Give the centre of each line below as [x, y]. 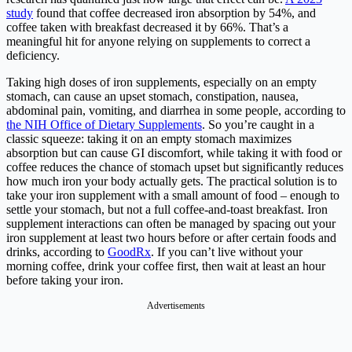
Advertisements [176, 306]
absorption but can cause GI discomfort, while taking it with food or [174, 153]
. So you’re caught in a [258, 125]
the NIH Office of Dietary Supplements [104, 125]
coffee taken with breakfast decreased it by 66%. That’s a [147, 27]
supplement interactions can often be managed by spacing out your [171, 224]
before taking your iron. [65, 280]
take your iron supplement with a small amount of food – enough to [173, 196]
